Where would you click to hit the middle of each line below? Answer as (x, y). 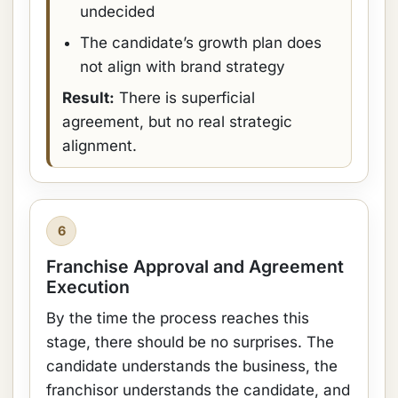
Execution (88, 287)
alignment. (99, 146)
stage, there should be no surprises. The (190, 342)
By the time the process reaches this (178, 318)
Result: (88, 98)
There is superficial (185, 98)
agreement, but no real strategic (177, 122)
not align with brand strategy (183, 67)
